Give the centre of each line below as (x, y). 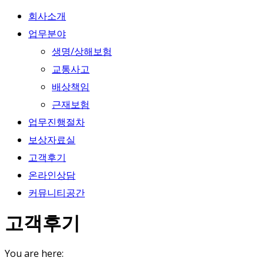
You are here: (34, 253)
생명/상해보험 (82, 51)
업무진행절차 (57, 122)
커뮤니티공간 (57, 193)
